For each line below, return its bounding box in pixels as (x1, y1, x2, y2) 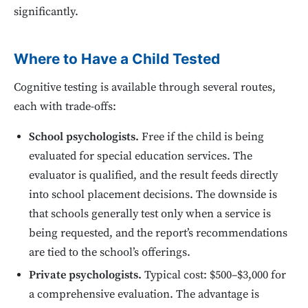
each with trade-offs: (14, 99, 116, 114)
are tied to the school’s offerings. (29, 245, 191, 260)
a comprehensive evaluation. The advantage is (29, 287, 260, 302)
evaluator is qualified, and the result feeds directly (29, 168, 278, 183)
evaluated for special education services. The (29, 148, 253, 164)
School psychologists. (29, 129, 140, 144)
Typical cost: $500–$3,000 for (142, 267, 287, 283)
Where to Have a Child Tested (14, 49, 220, 67)
